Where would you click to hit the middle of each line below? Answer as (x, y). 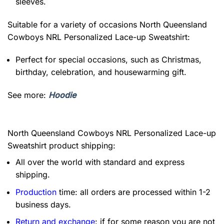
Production (36, 192)
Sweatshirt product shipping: (61, 145)
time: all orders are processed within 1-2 (133, 192)
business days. (43, 204)
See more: (28, 95)
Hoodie (62, 95)
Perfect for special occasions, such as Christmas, (108, 60)
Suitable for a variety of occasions (73, 24)
